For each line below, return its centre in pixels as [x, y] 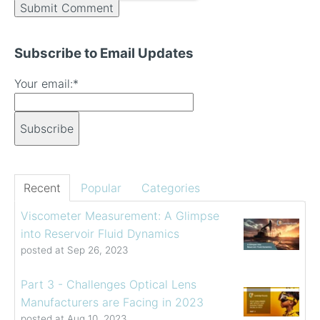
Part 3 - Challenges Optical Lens [109, 285]
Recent [42, 188]
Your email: [44, 84]
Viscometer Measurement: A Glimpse [120, 216]
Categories [171, 188]
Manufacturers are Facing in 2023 [112, 302]
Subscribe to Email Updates [104, 54]
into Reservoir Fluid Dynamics [100, 234]
